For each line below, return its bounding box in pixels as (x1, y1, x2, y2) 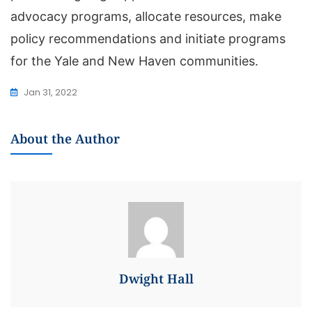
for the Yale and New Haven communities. (10, 54, 258, 69)
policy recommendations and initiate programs (10, 31, 286, 47)
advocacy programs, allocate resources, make (10, 9, 281, 24)
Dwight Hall (118, 270, 194, 288)
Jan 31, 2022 (24, 86, 77, 100)
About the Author (10, 130, 120, 148)
